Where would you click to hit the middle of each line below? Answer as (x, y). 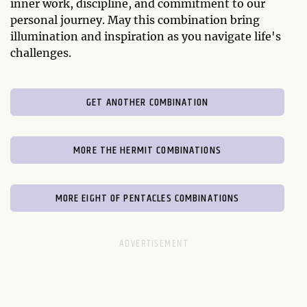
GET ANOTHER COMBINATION (147, 103)
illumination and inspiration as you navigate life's (146, 37)
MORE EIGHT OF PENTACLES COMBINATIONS (147, 199)
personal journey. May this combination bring (135, 20)
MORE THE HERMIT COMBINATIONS (147, 151)
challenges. (41, 53)
